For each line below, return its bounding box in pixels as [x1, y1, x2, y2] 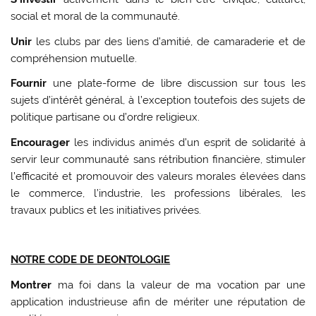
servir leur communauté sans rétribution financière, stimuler [11, 152, 305, 166]
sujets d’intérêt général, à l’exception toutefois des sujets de [11, 94, 305, 107]
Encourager [11, 135, 71, 149]
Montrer [11, 278, 52, 291]
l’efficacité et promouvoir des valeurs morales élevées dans [11, 169, 305, 183]
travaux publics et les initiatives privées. [11, 203, 202, 217]
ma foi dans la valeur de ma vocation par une [51, 278, 305, 291]
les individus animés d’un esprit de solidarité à [70, 135, 305, 149]
